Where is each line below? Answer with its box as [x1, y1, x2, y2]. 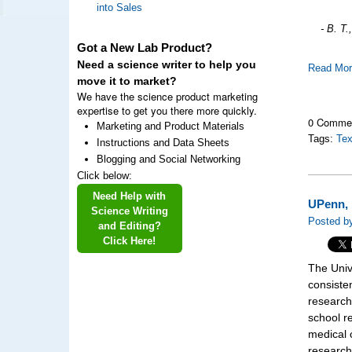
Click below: [76, 170, 132, 181]
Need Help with [93, 190, 166, 202]
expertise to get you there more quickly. [76, 103, 257, 118]
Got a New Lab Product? [76, 42, 212, 54]
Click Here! [103, 235, 156, 247]
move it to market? [76, 75, 177, 87]
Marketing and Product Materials [96, 120, 244, 132]
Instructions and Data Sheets [96, 137, 229, 148]
